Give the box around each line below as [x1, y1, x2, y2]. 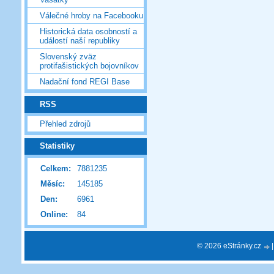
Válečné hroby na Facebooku [40, 11, 143, 21]
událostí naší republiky [40, 36, 120, 46]
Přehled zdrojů [40, 119, 91, 128]
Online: [40, 210, 68, 220]
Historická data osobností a [40, 27, 137, 37]
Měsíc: [40, 179, 65, 189]
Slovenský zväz [40, 52, 97, 62]
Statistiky [40, 141, 75, 151]
